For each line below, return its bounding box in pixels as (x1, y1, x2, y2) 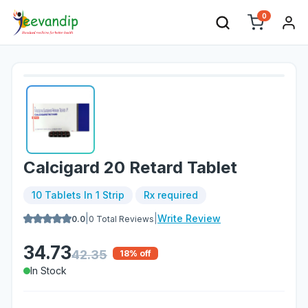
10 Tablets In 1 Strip (32, 189, 124, 201)
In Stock (30, 265, 67, 276)
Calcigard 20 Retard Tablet (23, 157, 237, 177)
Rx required (144, 189, 198, 201)
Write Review (157, 212, 221, 224)
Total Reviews (94, 213, 154, 224)
